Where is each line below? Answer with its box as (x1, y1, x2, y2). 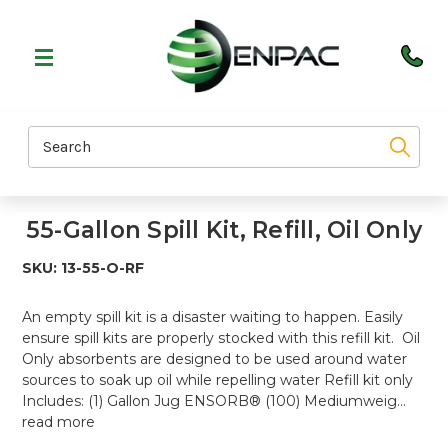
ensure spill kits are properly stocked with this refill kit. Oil (22, 329, 421, 347)
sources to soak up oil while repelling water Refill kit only (22, 371, 414, 389)
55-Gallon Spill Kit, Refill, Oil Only (25, 216, 423, 244)
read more (22, 413, 96, 431)
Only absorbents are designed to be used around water (22, 350, 408, 368)
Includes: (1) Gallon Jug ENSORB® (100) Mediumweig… (22, 392, 407, 410)
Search (29, 128, 75, 146)
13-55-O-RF (61, 259, 145, 277)
